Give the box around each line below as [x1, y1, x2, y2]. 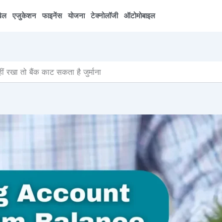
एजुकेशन [12, 11, 37, 20]
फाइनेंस [42, 11, 62, 20]
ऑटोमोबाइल [124, 11, 156, 20]
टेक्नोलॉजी [91, 11, 118, 20]
